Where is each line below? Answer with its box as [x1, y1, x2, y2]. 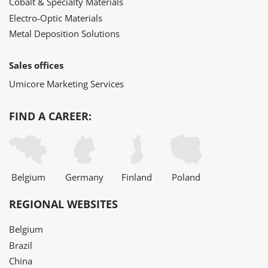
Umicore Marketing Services [9, 77, 124, 90]
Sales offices [9, 59, 63, 71]
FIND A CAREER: [9, 109, 92, 124]
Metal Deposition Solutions [9, 28, 120, 40]
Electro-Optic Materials [9, 11, 102, 24]
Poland [172, 171, 200, 184]
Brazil [9, 239, 32, 251]
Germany [65, 171, 103, 184]
